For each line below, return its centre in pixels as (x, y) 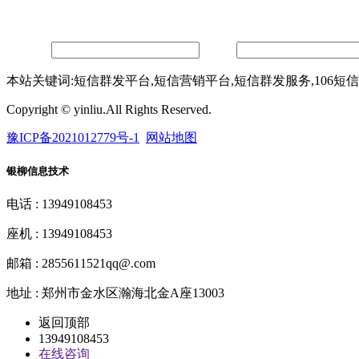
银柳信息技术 (38, 171)
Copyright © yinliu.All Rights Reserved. (109, 109)
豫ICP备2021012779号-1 (73, 137)
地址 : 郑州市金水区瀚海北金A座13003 (115, 293)
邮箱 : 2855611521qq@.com (81, 264)
